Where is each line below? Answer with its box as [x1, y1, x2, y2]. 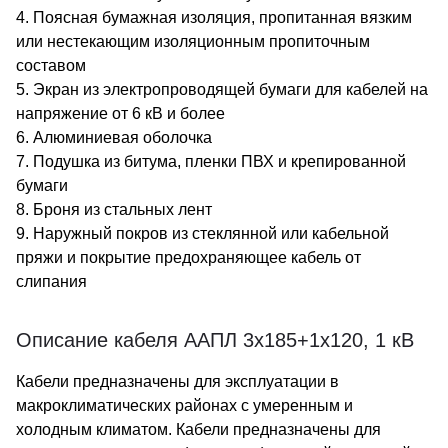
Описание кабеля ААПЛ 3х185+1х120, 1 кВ [16, 329, 414, 351]
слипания [16, 273, 87, 290]
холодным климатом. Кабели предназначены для [16, 421, 381, 438]
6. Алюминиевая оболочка [16, 129, 212, 146]
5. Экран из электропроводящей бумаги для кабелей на [16, 81, 428, 98]
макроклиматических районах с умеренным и [16, 397, 353, 414]
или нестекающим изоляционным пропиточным [16, 33, 370, 50]
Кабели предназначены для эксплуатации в [16, 373, 339, 390]
